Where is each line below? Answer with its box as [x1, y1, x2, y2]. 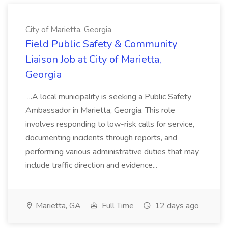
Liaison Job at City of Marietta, [25, 52, 161, 66]
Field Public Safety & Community [25, 37, 177, 51]
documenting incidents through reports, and [25, 132, 177, 144]
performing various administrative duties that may [25, 146, 199, 157]
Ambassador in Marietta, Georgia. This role [25, 105, 175, 116]
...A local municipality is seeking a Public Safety [25, 91, 191, 102]
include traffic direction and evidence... [25, 160, 159, 171]
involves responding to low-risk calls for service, [25, 119, 194, 130]
